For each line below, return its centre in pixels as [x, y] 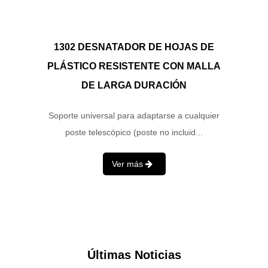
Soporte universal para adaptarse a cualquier [134, 116]
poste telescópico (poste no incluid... [134, 133]
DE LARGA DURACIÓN [134, 86]
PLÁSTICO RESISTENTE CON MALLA [134, 66]
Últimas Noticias [134, 255]
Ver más [128, 164]
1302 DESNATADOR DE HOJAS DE [134, 47]
